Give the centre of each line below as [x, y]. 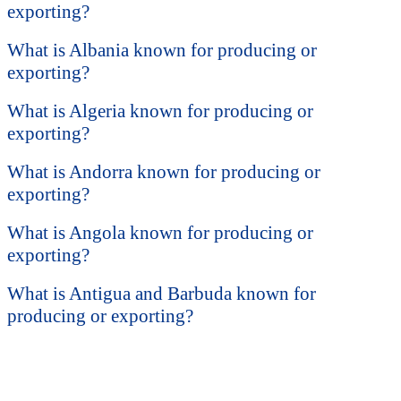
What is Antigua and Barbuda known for [162, 294]
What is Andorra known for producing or [164, 172]
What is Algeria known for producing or [160, 111]
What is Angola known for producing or [160, 233]
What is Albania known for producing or [162, 51]
